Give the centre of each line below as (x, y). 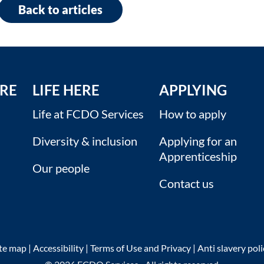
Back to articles (60, 9)
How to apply (192, 114)
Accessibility (59, 248)
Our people (61, 168)
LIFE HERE (66, 90)
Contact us (186, 184)
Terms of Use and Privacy (141, 248)
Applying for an (198, 141)
